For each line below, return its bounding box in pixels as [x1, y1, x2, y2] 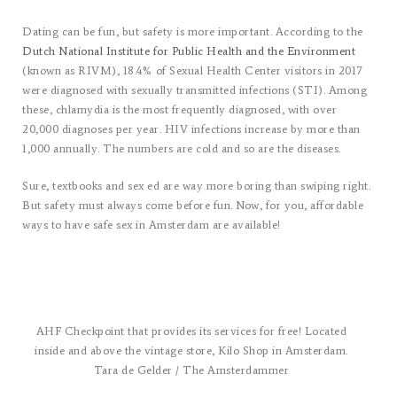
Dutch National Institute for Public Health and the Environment [22, 44, 355, 58]
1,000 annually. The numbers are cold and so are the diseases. [22, 142, 341, 155]
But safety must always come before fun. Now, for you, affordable [22, 198, 363, 212]
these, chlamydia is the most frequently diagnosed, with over [22, 103, 337, 116]
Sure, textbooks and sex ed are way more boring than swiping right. [22, 178, 370, 192]
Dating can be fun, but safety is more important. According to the [22, 25, 363, 38]
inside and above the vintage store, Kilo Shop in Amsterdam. [35, 343, 348, 357]
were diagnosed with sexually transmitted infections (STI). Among [22, 83, 367, 97]
